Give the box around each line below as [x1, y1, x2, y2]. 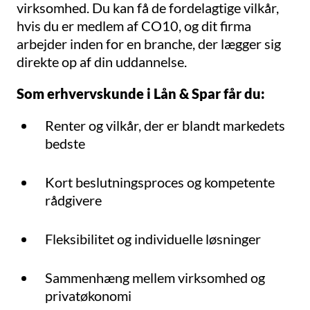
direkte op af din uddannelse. [17, 53, 187, 71]
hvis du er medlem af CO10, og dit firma [17, 17, 251, 35]
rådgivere [45, 192, 102, 209]
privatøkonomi [45, 287, 132, 304]
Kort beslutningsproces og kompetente [45, 174, 275, 191]
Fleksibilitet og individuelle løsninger [45, 230, 262, 248]
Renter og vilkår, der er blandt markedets [45, 117, 286, 134]
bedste [45, 135, 86, 152]
